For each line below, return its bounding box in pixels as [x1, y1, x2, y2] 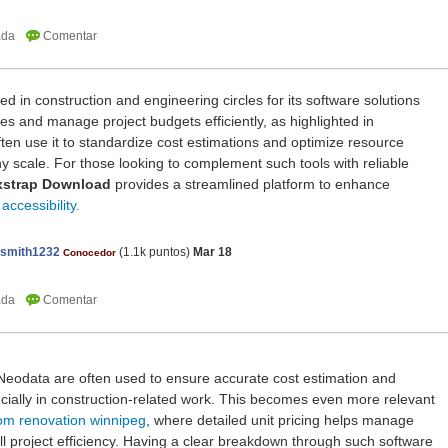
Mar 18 [193, 245, 232, 260]
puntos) [146, 245, 190, 260]
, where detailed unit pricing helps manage [146, 412, 414, 429]
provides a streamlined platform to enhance [111, 176, 390, 193]
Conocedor [63, 247, 116, 259]
